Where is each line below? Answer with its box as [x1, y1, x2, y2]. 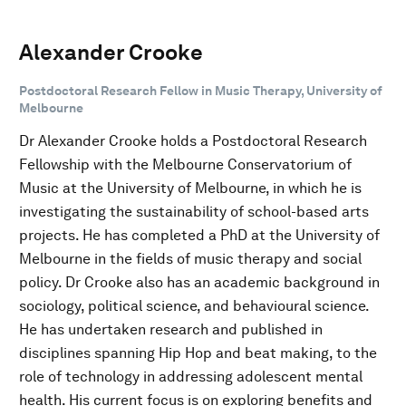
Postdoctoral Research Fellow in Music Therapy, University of [19, 82, 382, 98]
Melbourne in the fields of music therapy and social [19, 249, 362, 267]
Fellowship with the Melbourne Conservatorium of [19, 155, 352, 173]
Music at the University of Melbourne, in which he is [19, 179, 362, 197]
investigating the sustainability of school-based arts [19, 202, 369, 220]
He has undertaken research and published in [19, 320, 323, 338]
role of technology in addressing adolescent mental [19, 367, 362, 385]
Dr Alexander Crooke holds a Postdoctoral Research [19, 131, 367, 150]
